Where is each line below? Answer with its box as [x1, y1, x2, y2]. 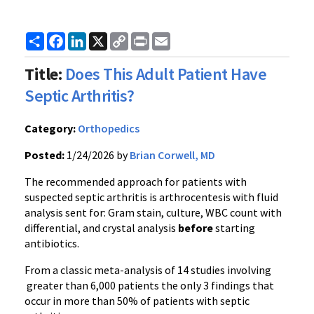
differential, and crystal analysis [25, 221, 178, 235]
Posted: [25, 148, 64, 162]
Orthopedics [78, 121, 139, 135]
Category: [25, 121, 76, 135]
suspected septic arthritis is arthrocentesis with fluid [25, 190, 278, 204]
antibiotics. [25, 236, 79, 250]
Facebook [65, 31, 114, 45]
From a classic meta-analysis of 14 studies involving [25, 263, 271, 277]
